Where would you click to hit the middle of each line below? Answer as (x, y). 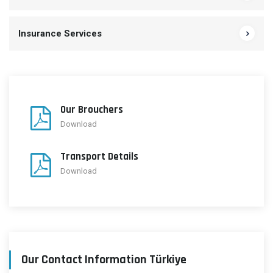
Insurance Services (60, 34)
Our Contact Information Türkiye (104, 260)
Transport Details (99, 157)
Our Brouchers (92, 110)
